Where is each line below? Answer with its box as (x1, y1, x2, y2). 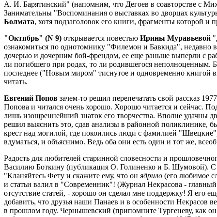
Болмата (4, 17, 34, 26)
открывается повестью (62, 34, 140, 42)
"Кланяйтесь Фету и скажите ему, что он (4, 171, 140, 180)
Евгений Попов (4, 94, 58, 102)
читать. (4, 77, 28, 86)
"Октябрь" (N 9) (4, 34, 62, 42)
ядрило (140, 171, 162, 180)
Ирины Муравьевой (140, 34, 211, 42)
